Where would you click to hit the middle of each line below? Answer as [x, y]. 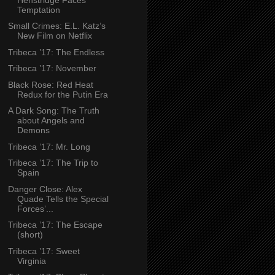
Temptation [38, 10]
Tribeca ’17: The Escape [55, 225]
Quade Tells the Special [63, 199]
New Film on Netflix [54, 36]
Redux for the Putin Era [62, 94]
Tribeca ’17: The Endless [56, 52]
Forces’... [35, 208]
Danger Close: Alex [45, 189]
